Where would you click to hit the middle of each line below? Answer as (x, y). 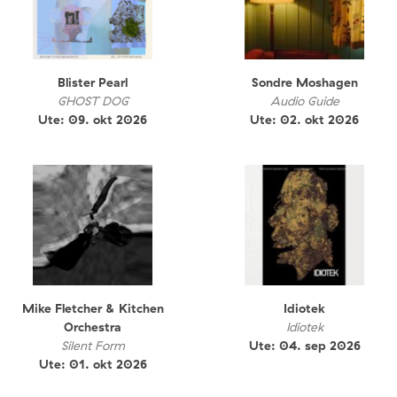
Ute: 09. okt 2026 (93, 120)
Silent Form (93, 345)
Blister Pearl (93, 83)
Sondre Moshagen (304, 83)
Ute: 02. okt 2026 (304, 120)
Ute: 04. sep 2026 (304, 345)
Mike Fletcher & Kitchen (93, 308)
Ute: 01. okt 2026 (93, 364)
